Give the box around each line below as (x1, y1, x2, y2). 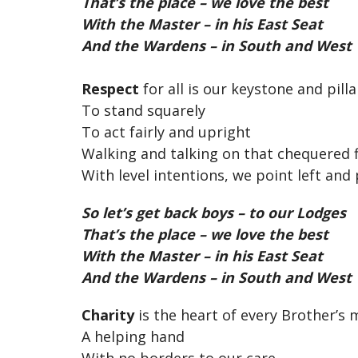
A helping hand (82, 327, 189, 346)
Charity (82, 305, 134, 324)
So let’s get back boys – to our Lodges (82, 203, 346, 222)
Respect (82, 79, 139, 98)
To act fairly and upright (82, 122, 251, 141)
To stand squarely (82, 101, 205, 120)
